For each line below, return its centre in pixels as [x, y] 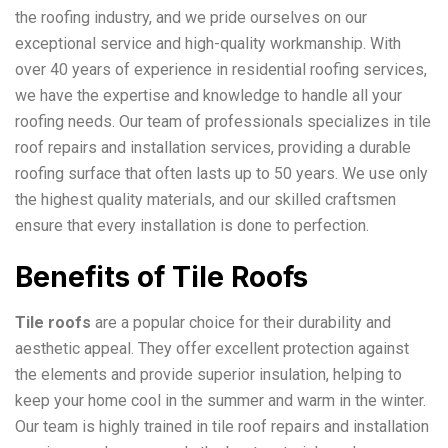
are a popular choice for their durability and [241, 322]
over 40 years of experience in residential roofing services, [221, 69]
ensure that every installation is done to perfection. [192, 225]
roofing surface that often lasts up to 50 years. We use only [221, 173]
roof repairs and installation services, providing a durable [213, 147]
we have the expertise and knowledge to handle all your [208, 95]
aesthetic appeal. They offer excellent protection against [212, 348]
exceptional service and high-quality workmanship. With [208, 43]
